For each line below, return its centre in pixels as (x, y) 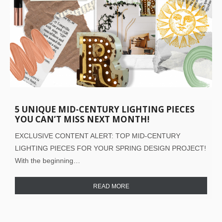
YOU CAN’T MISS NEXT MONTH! (82, 119)
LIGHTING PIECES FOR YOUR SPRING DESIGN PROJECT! (111, 148)
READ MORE (111, 186)
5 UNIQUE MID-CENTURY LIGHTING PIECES (105, 109)
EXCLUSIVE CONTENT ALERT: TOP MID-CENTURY (98, 136)
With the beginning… (48, 160)
